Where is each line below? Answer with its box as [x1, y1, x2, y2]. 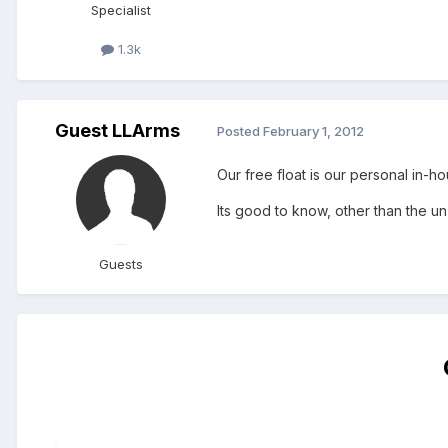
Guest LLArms [54, 119, 180, 141]
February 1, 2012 [263, 123, 364, 140]
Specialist [91, 2, 151, 19]
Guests [99, 255, 143, 272]
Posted [217, 123, 263, 140]
